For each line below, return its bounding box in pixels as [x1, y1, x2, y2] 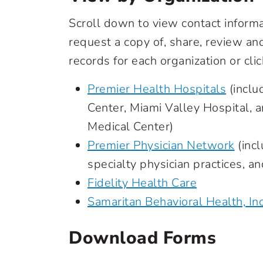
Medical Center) [87, 119, 174, 134]
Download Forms [69, 226, 216, 250]
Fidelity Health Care [87, 175, 197, 191]
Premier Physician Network [87, 137, 235, 153]
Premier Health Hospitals [87, 81, 226, 97]
